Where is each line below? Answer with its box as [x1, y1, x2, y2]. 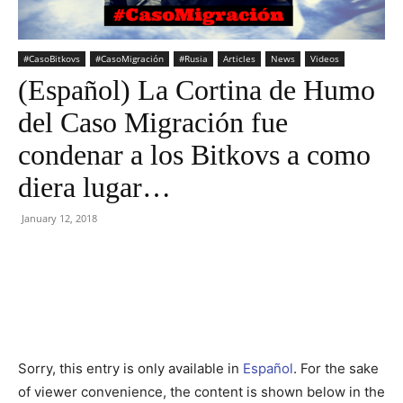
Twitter [116, 303, 154, 319]
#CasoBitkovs [23, 52, 80, 65]
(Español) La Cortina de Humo [18, 74, 375, 106]
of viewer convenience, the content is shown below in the [18, 383, 385, 400]
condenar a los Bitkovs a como [18, 139, 371, 171]
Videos [310, 52, 339, 65]
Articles [223, 52, 255, 65]
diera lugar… [18, 171, 171, 203]
